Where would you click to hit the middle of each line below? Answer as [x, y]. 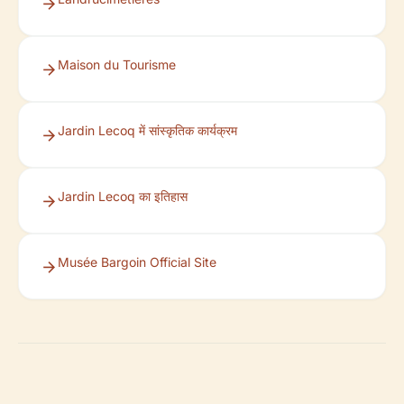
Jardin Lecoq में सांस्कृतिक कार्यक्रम [147, 131]
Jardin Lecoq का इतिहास [123, 197]
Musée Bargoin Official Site [137, 262]
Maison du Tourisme [117, 65]
